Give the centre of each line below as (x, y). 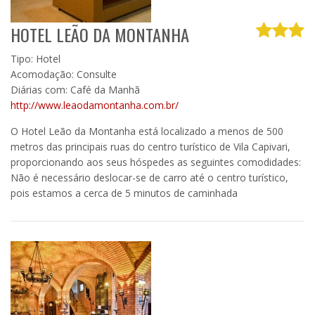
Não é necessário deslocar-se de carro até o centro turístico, (149, 177)
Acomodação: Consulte (64, 74)
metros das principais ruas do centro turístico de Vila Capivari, (150, 146)
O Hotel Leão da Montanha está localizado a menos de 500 (147, 131)
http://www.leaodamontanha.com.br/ (95, 105)
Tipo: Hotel (36, 58)
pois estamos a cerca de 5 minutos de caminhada (124, 193)
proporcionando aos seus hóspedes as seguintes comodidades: (156, 162)
